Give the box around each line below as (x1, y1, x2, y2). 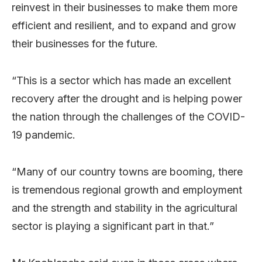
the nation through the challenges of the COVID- (12, 110, 245, 123)
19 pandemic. (12, 128, 75, 141)
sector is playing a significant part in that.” (12, 219, 214, 232)
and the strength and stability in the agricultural (12, 201, 237, 214)
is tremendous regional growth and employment (12, 183, 242, 196)
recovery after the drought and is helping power (12, 92, 242, 105)
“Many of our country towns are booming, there (12, 165, 243, 178)
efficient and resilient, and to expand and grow (12, 19, 236, 32)
